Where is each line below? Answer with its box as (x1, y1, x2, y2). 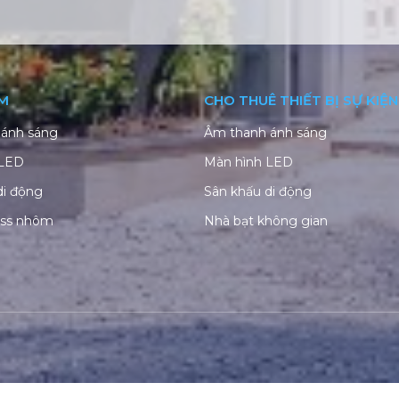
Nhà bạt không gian (204, 212, 328, 229)
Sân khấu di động (204, 183, 312, 199)
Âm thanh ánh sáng (204, 124, 327, 141)
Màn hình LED (204, 153, 293, 170)
